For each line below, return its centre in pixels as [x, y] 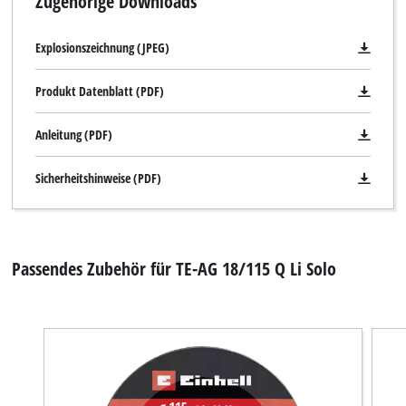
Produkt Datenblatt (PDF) [99, 92]
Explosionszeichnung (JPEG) [102, 48]
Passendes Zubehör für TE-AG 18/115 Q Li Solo [174, 268]
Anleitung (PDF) [73, 135]
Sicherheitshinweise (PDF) [98, 179]
